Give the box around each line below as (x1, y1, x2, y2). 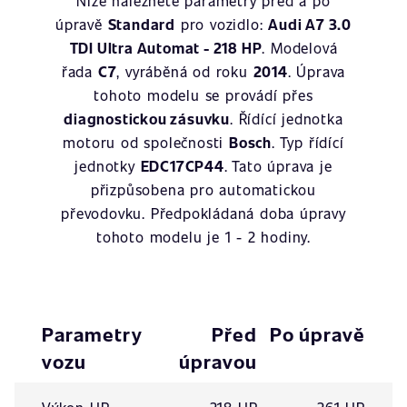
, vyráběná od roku (116, 62, 253, 81)
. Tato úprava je (223, 156, 333, 175)
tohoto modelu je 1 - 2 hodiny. (95, 227, 311, 246)
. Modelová (262, 38, 338, 57)
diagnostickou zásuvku (64, 109, 231, 128)
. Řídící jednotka (230, 109, 343, 128)
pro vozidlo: (174, 15, 269, 34)
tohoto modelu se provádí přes (94, 85, 313, 104)
